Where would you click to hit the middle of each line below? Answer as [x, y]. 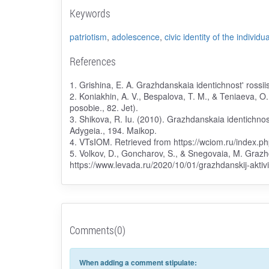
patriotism [88, 36]
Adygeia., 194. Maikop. [113, 130]
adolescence [135, 36]
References [92, 61]
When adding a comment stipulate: [138, 262]
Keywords [90, 13]
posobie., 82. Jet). [104, 107]
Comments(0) [97, 230]
